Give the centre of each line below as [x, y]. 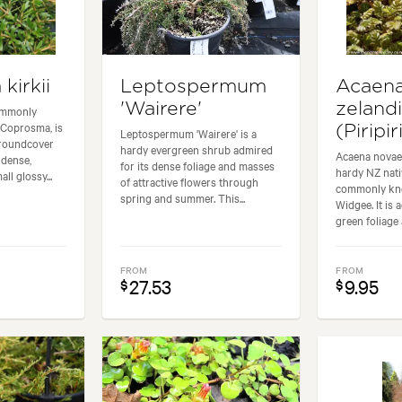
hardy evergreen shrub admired [196, 149]
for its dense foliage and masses [197, 165]
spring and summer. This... [182, 197]
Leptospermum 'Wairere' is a [188, 132]
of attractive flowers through [189, 181]
